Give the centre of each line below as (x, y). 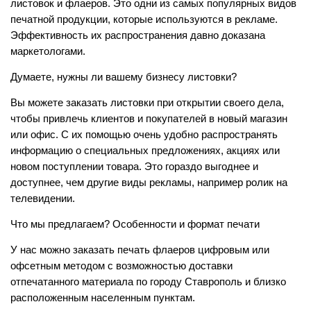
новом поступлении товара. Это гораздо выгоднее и (134, 167)
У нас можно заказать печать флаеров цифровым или (140, 250)
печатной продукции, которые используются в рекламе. (144, 20)
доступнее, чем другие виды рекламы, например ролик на (149, 183)
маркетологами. (48, 52)
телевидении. (43, 199)
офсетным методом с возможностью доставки (121, 266)
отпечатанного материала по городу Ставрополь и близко (148, 282)
